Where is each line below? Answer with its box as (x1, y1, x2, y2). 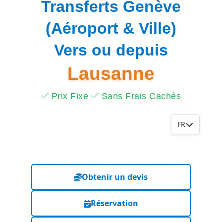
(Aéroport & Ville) (46, 19, 176, 37)
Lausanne (67, 63, 155, 84)
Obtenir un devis (82, 171, 148, 182)
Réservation (90, 198, 138, 209)
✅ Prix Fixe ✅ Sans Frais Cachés (41, 91, 181, 101)
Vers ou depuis (54, 41, 168, 59)
